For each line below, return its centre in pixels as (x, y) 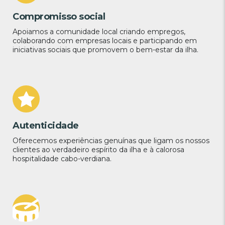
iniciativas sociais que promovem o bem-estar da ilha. (105, 50)
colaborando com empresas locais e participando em (105, 41)
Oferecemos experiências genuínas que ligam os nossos (111, 141)
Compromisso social (59, 17)
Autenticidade (46, 126)
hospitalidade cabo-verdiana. (62, 159)
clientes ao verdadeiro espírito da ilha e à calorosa (98, 150)
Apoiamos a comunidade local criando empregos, (99, 32)
